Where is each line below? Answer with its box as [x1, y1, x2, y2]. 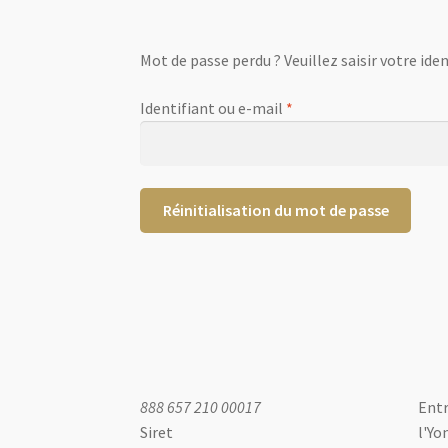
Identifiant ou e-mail [140, 98, 287, 119]
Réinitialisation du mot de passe [162, 200, 389, 221]
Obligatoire [292, 97, 373, 118]
